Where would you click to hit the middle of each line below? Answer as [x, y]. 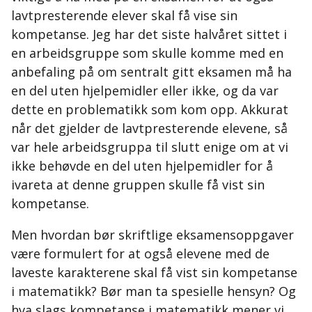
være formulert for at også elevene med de [140, 253]
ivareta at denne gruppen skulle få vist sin [138, 185]
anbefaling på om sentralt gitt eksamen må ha [151, 72]
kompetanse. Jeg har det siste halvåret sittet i [149, 34]
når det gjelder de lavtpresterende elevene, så [149, 128]
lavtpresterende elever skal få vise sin [124, 15]
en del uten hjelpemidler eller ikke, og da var [145, 91]
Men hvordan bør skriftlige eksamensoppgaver [153, 235]
